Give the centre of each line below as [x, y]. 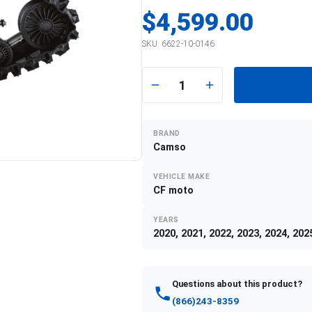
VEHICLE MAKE [182, 177]
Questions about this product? [237, 284]
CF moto [173, 191]
